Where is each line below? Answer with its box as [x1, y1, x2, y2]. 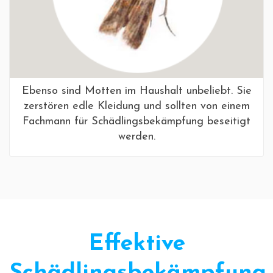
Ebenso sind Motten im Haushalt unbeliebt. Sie [21, 85, 252, 97]
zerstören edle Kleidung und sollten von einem [23, 101, 250, 113]
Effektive [88, 233, 185, 256]
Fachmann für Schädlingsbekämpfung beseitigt [23, 116, 250, 128]
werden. [118, 131, 155, 143]
